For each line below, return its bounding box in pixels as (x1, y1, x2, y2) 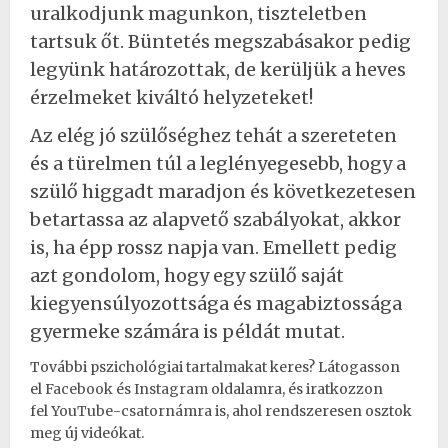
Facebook (45, 379, 116, 398)
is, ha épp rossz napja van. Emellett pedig (30, 235, 397, 259)
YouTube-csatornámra (51, 401, 212, 420)
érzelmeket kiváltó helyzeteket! (30, 85, 313, 109)
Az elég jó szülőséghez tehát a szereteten (30, 123, 397, 147)
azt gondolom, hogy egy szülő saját (30, 263, 344, 287)
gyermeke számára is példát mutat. (30, 319, 345, 343)
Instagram (134, 379, 211, 398)
